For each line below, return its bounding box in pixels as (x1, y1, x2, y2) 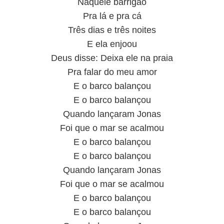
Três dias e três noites (68, 25, 156, 35)
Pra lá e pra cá (82, 11, 141, 21)
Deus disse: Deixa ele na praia (51, 53, 173, 63)
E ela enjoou (87, 39, 137, 49)
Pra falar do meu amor (67, 67, 157, 77)
